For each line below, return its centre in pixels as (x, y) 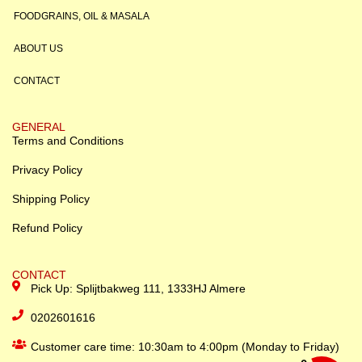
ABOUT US (38, 48)
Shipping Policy (51, 198)
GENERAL (39, 126)
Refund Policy (47, 227)
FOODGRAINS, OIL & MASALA (82, 16)
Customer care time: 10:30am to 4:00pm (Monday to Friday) (185, 346)
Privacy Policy (47, 169)
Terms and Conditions (68, 140)
